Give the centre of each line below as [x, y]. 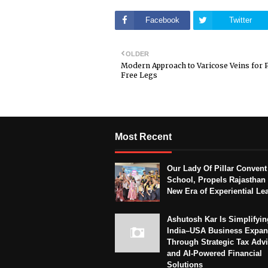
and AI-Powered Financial [214, 254]
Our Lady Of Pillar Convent [217, 169]
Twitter [240, 20]
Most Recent [143, 137]
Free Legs [139, 75]
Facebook [162, 20]
